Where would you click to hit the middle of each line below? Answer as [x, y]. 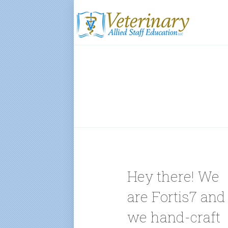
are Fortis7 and [176, 197]
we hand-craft [174, 217]
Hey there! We [173, 176]
